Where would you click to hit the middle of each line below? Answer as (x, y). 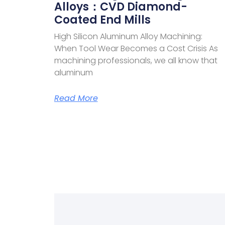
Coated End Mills (102, 20)
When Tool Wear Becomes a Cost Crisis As (136, 48)
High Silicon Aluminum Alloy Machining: (128, 36)
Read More (76, 98)
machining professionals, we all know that (136, 60)
